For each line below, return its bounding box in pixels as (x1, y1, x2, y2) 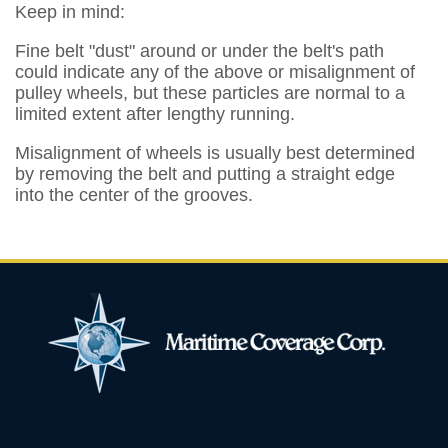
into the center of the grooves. (15, 185, 253, 205)
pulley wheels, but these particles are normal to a (15, 83, 405, 103)
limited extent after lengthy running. (15, 104, 295, 124)
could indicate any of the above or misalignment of (15, 62, 415, 82)
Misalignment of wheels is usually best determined (15, 143, 415, 163)
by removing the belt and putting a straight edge (15, 164, 395, 184)
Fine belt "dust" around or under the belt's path (15, 41, 384, 61)
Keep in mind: (15, 2, 125, 22)
